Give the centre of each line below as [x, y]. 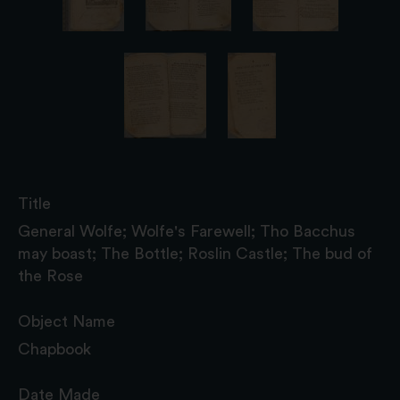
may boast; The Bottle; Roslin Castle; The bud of [195, 253]
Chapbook [54, 349]
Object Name [67, 321]
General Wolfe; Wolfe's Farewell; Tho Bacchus [187, 231]
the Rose [50, 275]
